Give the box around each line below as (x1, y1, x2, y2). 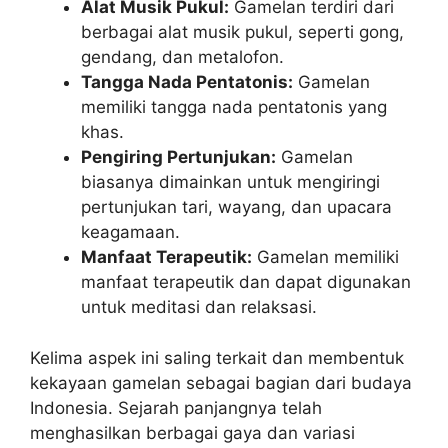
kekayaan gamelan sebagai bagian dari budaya (30, 372, 412, 393)
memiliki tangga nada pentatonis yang (81, 97, 387, 117)
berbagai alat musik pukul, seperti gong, (81, 22, 404, 42)
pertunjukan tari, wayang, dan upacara (81, 197, 392, 217)
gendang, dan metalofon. (81, 47, 284, 67)
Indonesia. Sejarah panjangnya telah (30, 397, 322, 418)
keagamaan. (81, 222, 180, 242)
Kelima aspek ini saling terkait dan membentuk (30, 347, 404, 368)
